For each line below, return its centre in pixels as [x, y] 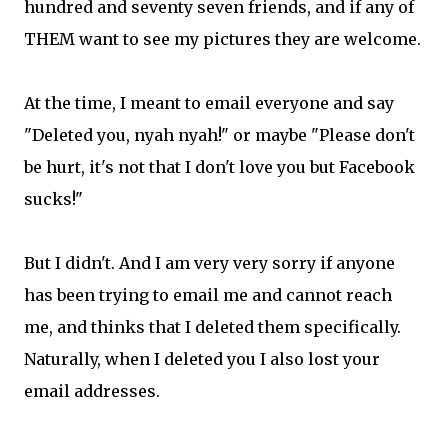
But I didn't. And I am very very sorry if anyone [209, 263]
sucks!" [53, 199]
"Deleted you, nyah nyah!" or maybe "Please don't [219, 135]
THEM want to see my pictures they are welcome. [222, 39]
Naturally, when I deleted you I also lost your [202, 359]
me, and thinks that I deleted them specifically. [212, 327]
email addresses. [92, 391]
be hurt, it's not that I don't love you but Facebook [219, 167]
